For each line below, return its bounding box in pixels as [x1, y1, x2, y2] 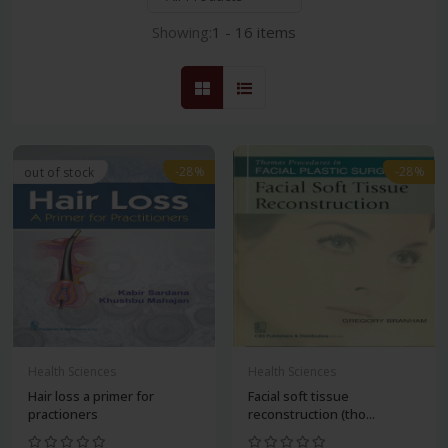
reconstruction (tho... [248, 405, 375, 424]
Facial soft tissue [248, 387, 349, 406]
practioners [28, 405, 98, 424]
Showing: [152, 22, 212, 43]
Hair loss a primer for [28, 387, 154, 406]
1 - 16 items [212, 22, 296, 43]
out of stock [24, 164, 95, 182]
